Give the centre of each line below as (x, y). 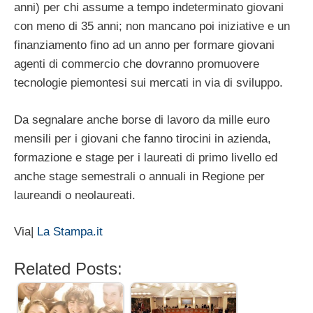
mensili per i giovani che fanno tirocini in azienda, (143, 138)
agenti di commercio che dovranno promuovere (137, 64)
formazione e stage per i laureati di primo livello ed (146, 157)
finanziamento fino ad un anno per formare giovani (144, 45)
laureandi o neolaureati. (75, 195)
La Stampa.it (70, 232)
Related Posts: (68, 268)
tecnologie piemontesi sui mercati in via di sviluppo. (148, 83)
